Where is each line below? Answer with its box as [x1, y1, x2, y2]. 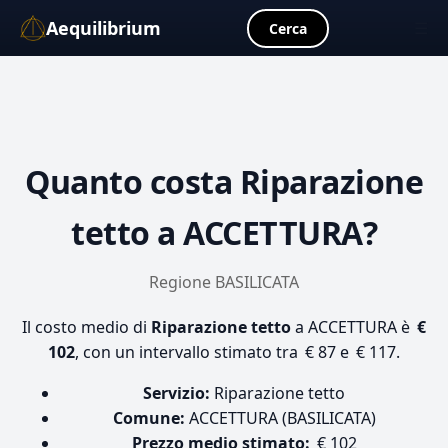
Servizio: [143, 382, 210, 404]
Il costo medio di [22, 316, 151, 338]
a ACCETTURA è [291, 316, 414, 338]
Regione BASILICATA [149, 271, 299, 293]
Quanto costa [25, 160, 240, 203]
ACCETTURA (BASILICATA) [184, 407, 376, 429]
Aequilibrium [46, 16, 161, 40]
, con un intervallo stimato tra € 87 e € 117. [75, 341, 400, 363]
